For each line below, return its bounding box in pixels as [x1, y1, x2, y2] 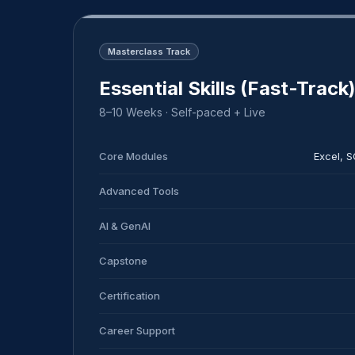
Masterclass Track [108, 45, 190, 57]
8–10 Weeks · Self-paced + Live [99, 105, 265, 119]
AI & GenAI [99, 219, 151, 232]
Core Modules [99, 149, 168, 162]
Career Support [99, 323, 175, 337]
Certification [99, 288, 160, 302]
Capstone [99, 254, 147, 267]
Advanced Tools [99, 184, 179, 197]
